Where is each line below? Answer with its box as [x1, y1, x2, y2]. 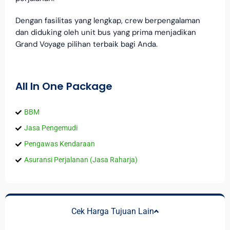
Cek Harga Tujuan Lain [71, 206, 154, 217]
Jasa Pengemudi [24, 124, 78, 132]
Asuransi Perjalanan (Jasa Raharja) [24, 156, 138, 164]
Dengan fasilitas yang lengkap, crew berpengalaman [15, 15, 200, 26]
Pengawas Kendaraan [24, 140, 95, 148]
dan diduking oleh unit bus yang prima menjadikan [15, 27, 196, 38]
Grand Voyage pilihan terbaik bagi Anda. [15, 39, 158, 50]
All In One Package [15, 79, 112, 94]
